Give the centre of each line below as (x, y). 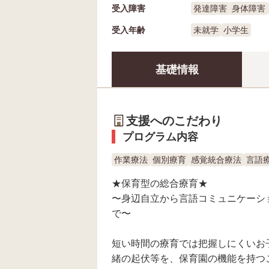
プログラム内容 (160, 136)
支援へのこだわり (174, 120)
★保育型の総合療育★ (160, 183)
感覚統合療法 (216, 159)
